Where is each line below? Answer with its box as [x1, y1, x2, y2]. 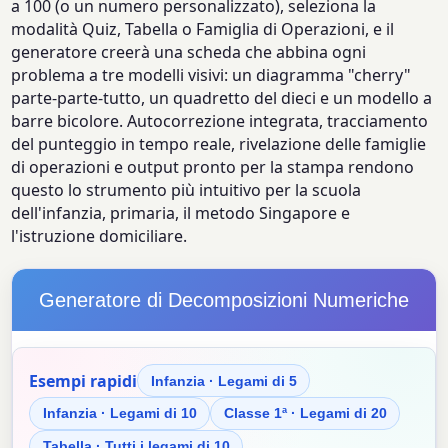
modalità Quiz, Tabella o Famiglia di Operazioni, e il [11, 18, 395, 41]
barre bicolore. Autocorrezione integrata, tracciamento [11, 110, 429, 133]
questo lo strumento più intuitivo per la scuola [11, 179, 362, 202]
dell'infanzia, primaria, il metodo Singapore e [11, 202, 351, 225]
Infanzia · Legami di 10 [42, 405, 197, 422]
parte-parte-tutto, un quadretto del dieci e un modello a [11, 87, 433, 110]
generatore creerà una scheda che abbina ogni [11, 41, 367, 64]
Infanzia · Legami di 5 [150, 372, 297, 389]
